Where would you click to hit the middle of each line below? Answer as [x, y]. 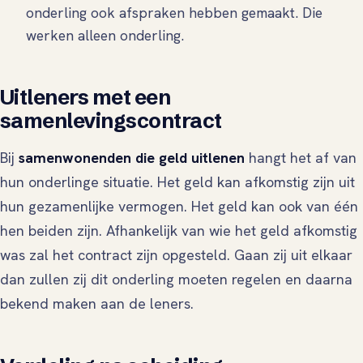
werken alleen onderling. [105, 36]
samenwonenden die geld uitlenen [132, 158]
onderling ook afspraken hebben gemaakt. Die [174, 13]
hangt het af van [301, 158]
